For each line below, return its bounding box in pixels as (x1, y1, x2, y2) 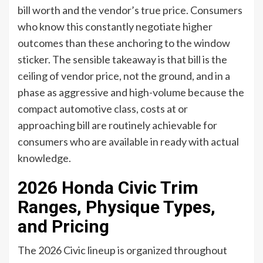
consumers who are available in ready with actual (18, 135, 239, 149)
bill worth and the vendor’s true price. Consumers (18, 4, 242, 17)
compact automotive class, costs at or (18, 102, 188, 116)
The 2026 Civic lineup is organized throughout (18, 244, 227, 257)
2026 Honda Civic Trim (18, 177, 198, 198)
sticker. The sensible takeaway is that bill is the (18, 53, 227, 66)
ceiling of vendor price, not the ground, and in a (18, 69, 230, 83)
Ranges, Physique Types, (18, 197, 215, 218)
